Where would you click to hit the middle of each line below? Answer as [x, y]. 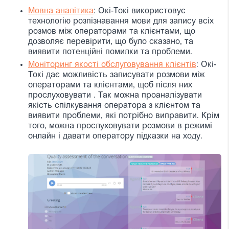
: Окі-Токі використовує [140, 11]
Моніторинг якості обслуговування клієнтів [112, 65]
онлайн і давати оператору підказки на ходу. [115, 136]
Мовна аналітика [61, 11]
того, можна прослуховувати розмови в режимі [120, 126]
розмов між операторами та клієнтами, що [112, 31]
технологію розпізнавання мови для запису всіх [121, 21]
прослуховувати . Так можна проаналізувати [115, 95]
